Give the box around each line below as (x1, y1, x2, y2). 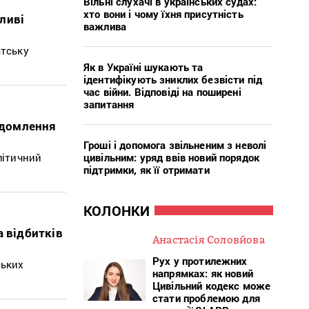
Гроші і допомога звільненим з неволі (83, 137, 267, 152)
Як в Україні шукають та (83, 59, 203, 74)
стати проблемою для (152, 290, 260, 305)
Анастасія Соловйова (152, 232, 265, 246)
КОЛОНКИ (83, 201, 150, 219)
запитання (83, 97, 134, 111)
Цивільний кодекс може (152, 278, 271, 292)
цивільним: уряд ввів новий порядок (83, 150, 260, 164)
